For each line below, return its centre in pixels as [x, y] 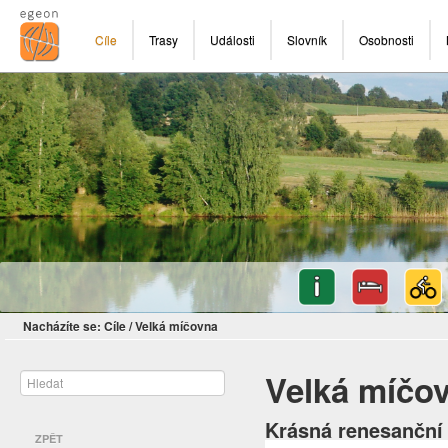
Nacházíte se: [62, 326]
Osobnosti [386, 39]
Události [232, 39]
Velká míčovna [176, 326]
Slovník [307, 39]
